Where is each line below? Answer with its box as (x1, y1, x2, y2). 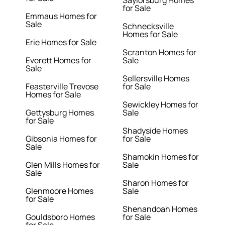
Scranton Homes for (123, 47, 196, 58)
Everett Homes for (26, 55, 92, 66)
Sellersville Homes (123, 73, 189, 84)
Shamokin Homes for (123, 151, 199, 163)
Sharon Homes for (123, 177, 189, 189)
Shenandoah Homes (123, 203, 197, 215)
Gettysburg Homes (26, 107, 94, 119)
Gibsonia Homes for (26, 133, 97, 145)
